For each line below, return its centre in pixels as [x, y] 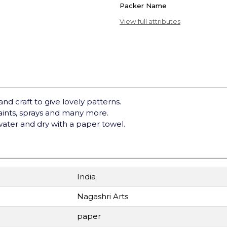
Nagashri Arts [103, 196]
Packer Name [143, 6]
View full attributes [150, 21]
